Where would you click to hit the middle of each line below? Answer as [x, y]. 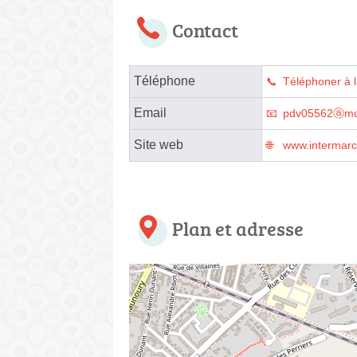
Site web [159, 144]
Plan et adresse [238, 228]
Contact [205, 29]
